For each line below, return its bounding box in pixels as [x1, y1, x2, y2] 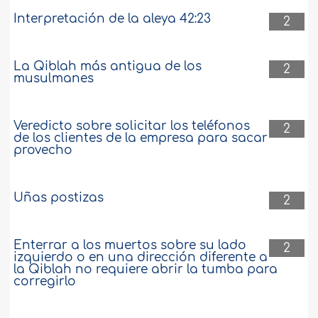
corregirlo [13, 275, 77, 289]
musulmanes [13, 72, 94, 86]
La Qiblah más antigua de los [13, 60, 202, 74]
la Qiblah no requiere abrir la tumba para [13, 263, 278, 277]
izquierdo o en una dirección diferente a [13, 251, 268, 265]
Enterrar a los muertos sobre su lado [13, 238, 247, 253]
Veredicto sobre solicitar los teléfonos [13, 119, 251, 133]
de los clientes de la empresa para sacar [13, 131, 268, 146]
